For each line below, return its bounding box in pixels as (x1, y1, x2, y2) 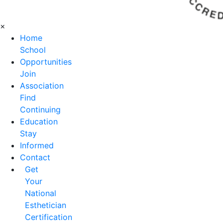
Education (20, 116, 58, 126)
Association (20, 81, 64, 91)
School (20, 45, 46, 55)
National (25, 188, 56, 198)
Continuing (20, 105, 61, 114)
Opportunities (20, 57, 72, 67)
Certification (25, 212, 72, 222)
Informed (20, 140, 54, 150)
